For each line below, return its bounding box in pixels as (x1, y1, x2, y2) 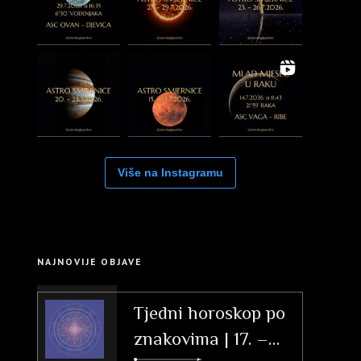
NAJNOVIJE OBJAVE (37, 255, 142, 268)
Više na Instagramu (117, 166, 223, 180)
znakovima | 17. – (133, 327, 268, 349)
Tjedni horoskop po (133, 301, 285, 323)
